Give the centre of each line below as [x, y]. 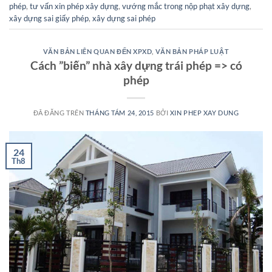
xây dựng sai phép [124, 18]
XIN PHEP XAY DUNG [204, 112]
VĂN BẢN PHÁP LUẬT [192, 52]
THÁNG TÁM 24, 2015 [120, 112]
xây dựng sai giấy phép [49, 18]
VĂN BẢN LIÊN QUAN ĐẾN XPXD [97, 52]
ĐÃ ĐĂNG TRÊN [59, 112]
